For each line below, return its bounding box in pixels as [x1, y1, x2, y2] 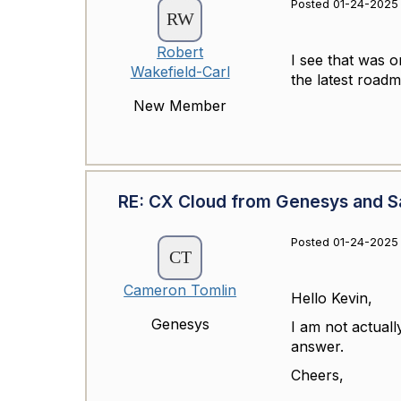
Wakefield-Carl [130, 63, 230, 81]
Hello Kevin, [291, 289, 378, 307]
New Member [133, 97, 227, 115]
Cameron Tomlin [124, 281, 237, 299]
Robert [157, 43, 204, 61]
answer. [291, 337, 349, 355]
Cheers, [291, 366, 349, 384]
